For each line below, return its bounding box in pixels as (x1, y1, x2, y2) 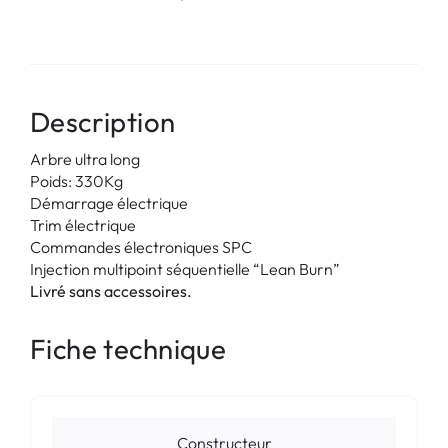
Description (29, 103, 176, 139)
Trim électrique (29, 214, 136, 235)
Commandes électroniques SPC (29, 236, 252, 257)
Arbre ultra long (29, 148, 140, 169)
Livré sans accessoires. (29, 280, 192, 301)
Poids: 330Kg (29, 170, 123, 191)
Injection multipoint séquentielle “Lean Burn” (29, 258, 340, 279)
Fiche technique (29, 330, 227, 366)
